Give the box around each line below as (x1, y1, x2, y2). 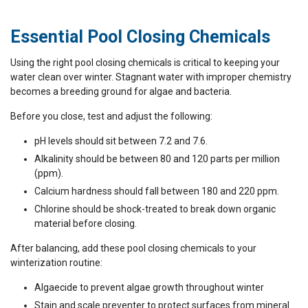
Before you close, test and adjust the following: (10, 110, 212, 122)
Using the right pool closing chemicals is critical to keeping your (10, 56, 280, 68)
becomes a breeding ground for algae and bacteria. (10, 85, 232, 97)
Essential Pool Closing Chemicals (10, 26, 270, 47)
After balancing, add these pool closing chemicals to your (10, 242, 256, 254)
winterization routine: (10, 256, 102, 268)
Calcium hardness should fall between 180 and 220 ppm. (34, 185, 279, 197)
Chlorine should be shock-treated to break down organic (34, 203, 276, 214)
